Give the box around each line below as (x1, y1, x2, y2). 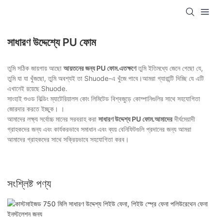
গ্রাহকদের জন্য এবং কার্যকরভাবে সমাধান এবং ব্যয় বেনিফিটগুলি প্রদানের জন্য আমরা (7, 125, 191, 134)
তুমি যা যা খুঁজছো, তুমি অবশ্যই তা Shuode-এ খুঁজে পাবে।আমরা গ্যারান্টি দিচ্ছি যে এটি (7, 74, 204, 83)
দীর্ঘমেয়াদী (172, 115, 195, 124)
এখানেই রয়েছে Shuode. (7, 84, 67, 93)
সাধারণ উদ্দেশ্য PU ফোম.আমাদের (98, 115, 172, 124)
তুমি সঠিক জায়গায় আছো (7, 64, 63, 73)
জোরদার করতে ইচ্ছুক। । (7, 105, 64, 113)
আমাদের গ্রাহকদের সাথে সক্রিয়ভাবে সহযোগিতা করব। (7, 135, 129, 144)
